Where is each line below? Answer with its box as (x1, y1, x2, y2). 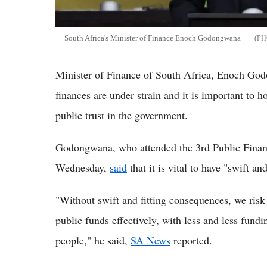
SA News (131, 233, 170, 248)
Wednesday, (55, 160, 110, 175)
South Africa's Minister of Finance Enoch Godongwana (64, 33, 243, 43)
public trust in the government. (55, 108, 188, 123)
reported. (170, 233, 212, 248)
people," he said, (55, 233, 131, 248)
